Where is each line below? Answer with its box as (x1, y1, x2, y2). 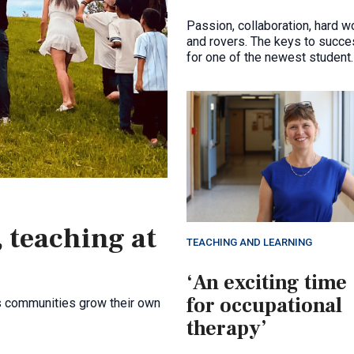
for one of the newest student (186, 49, 351, 65)
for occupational (186, 292, 342, 320)
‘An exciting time (186, 269, 347, 297)
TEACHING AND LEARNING (186, 236, 312, 249)
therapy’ (186, 315, 267, 343)
